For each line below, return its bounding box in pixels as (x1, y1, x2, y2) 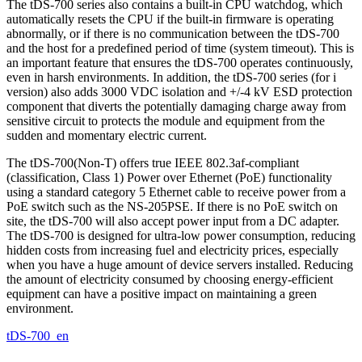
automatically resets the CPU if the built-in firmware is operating (6, 11, 334, 26)
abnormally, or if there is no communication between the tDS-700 (6, 26, 339, 40)
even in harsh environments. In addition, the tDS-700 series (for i (6, 69, 336, 84)
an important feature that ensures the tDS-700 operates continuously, (6, 55, 353, 69)
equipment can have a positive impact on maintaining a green (6, 286, 317, 301)
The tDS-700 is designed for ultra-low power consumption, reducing (6, 228, 356, 242)
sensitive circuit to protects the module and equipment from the (6, 113, 325, 128)
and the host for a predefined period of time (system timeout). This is (6, 40, 354, 55)
